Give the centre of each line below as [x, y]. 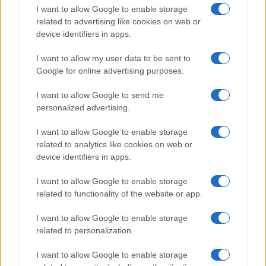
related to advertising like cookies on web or [118, 21]
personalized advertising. [83, 107]
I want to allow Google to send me [100, 95]
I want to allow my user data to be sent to [113, 58]
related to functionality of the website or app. [119, 193]
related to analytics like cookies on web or [114, 144]
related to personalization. [85, 230]
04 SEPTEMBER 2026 [180, 145]
